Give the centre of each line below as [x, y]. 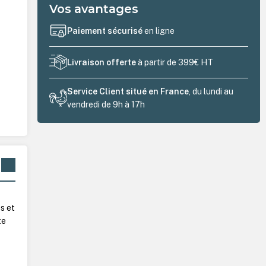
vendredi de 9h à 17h [106, 104]
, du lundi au [211, 91]
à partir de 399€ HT [175, 63]
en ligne [160, 31]
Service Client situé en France [128, 91]
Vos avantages [94, 9]
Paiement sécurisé [106, 31]
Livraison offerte [102, 63]
